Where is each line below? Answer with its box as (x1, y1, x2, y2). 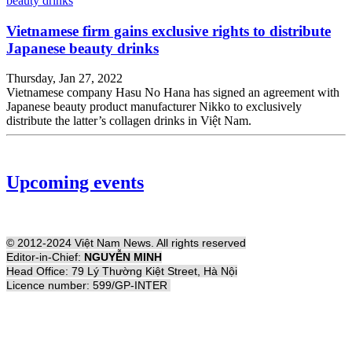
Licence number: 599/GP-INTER (6, 279, 170, 292)
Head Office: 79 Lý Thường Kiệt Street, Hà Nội (6, 265, 237, 278)
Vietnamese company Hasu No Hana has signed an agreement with (6, 86, 339, 100)
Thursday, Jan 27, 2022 (6, 71, 123, 86)
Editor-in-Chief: (6, 251, 84, 264)
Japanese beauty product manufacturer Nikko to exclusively (6, 100, 302, 114)
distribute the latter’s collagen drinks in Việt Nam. (6, 114, 251, 128)
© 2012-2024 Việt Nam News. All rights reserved (6, 236, 246, 250)
